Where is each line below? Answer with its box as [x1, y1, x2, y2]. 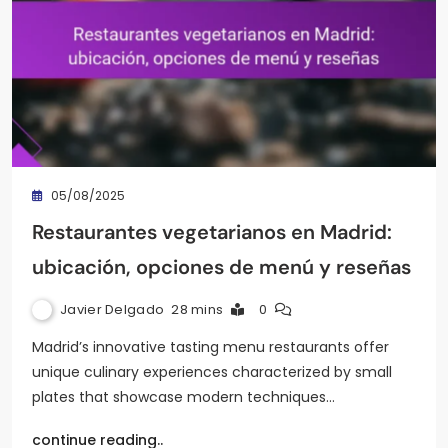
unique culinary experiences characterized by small [32, 362, 392, 383]
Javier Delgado [60, 299, 165, 319]
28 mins [171, 300, 224, 320]
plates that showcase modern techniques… [32, 387, 335, 408]
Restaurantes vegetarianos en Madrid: [32, 219, 392, 246]
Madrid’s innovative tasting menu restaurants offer [32, 337, 389, 358]
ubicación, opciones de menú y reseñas [32, 254, 411, 281]
